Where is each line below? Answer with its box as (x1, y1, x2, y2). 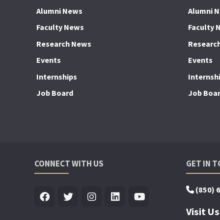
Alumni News (36, 5, 83, 16)
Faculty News (36, 22, 84, 32)
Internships (36, 71, 78, 82)
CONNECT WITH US (34, 158, 104, 169)
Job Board (36, 88, 74, 98)
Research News (36, 38, 92, 49)
